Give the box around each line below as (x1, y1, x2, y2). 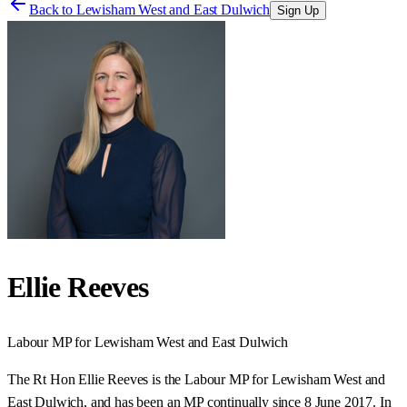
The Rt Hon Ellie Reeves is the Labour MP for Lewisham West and (7, 371, 386, 387)
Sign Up (276, 4, 319, 17)
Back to (29, 2, 76, 17)
